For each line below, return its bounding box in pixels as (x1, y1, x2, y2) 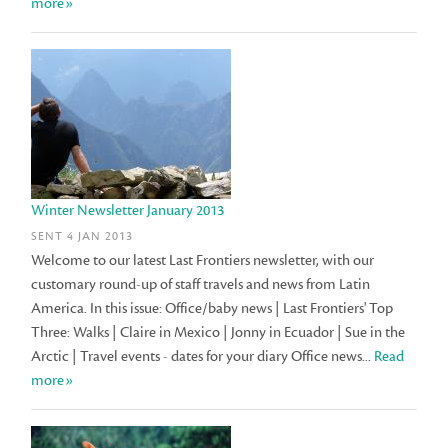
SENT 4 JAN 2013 (31, 228, 134, 244)
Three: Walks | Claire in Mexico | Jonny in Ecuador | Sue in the (31, 322, 406, 342)
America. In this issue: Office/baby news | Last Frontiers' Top (31, 298, 394, 318)
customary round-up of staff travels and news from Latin (31, 274, 371, 294)
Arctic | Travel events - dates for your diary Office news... (31, 346, 375, 366)
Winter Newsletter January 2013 (31, 201, 225, 221)
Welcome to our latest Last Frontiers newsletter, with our (31, 250, 375, 270)
